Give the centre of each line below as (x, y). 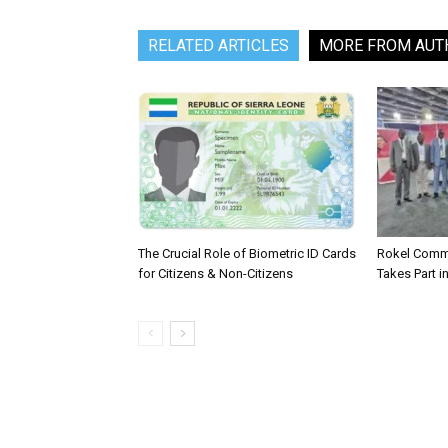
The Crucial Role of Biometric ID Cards (247, 253)
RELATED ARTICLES (218, 45)
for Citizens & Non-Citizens (217, 273)
